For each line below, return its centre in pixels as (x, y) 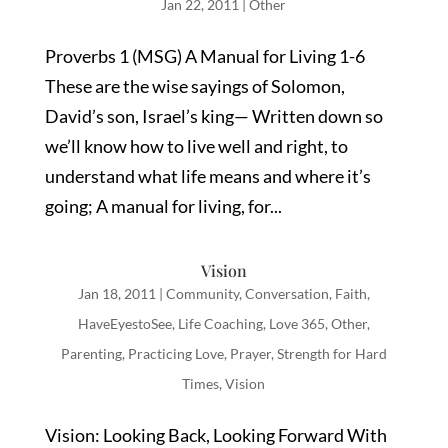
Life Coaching (220, 323)
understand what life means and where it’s (207, 176)
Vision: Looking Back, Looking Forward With (215, 435)
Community (202, 293)
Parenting (91, 353)
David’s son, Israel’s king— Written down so (213, 116)
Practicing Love (175, 353)
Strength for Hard (331, 353)
